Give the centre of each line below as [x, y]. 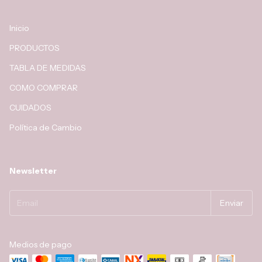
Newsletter [33, 170]
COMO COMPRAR [44, 87]
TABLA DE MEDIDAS [48, 68]
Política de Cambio [46, 127]
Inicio [19, 28]
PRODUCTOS [35, 48]
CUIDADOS [30, 107]
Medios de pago [41, 244]
